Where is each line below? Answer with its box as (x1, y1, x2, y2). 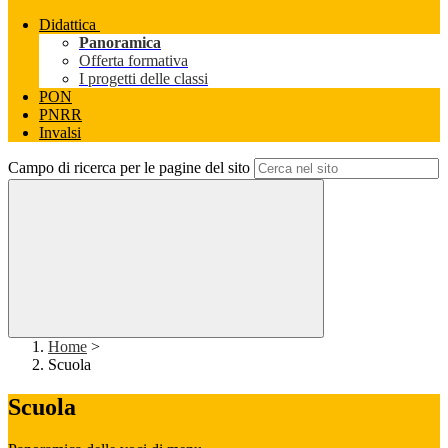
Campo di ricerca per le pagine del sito (8, 159, 250, 177)
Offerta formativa (79, 52, 188, 70)
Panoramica (79, 34, 161, 52)
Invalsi (39, 124, 81, 142)
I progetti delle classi (79, 70, 208, 88)
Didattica (39, 16, 96, 34)
